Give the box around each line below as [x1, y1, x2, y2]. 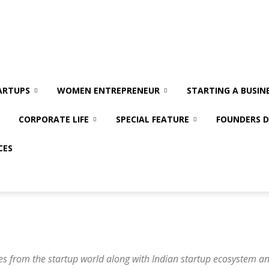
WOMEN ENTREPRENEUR [57, 85, 160, 96]
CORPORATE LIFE [19, 113, 89, 125]
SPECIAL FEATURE [116, 113, 189, 125]
